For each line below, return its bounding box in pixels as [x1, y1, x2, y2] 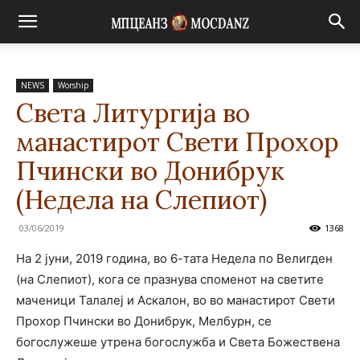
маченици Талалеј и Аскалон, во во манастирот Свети [16, 292, 335, 308]
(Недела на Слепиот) [16, 183, 267, 216]
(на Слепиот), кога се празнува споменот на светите [16, 272, 324, 287]
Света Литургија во [16, 96, 250, 129]
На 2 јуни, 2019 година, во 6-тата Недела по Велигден [16, 251, 333, 266]
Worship [58, 80, 88, 91]
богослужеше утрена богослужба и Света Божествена [16, 334, 340, 350]
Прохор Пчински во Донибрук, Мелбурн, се [16, 313, 272, 329]
